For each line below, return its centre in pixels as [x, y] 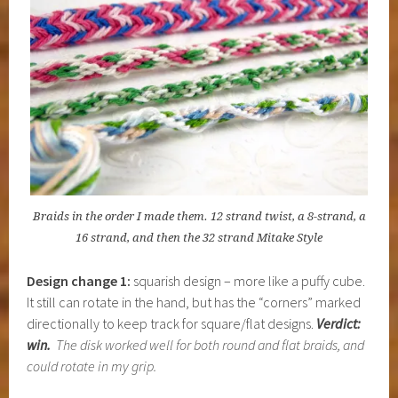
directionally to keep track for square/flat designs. [172, 324]
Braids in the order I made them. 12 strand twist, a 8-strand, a [199, 217]
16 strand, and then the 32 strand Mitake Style [199, 238]
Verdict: [339, 324]
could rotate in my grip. [92, 366]
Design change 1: [79, 281]
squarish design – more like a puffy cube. [250, 281]
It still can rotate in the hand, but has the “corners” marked [194, 302]
